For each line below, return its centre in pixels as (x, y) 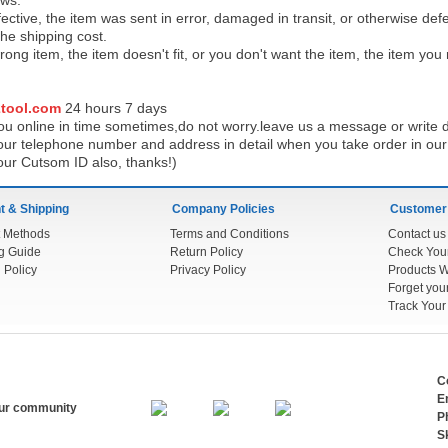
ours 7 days (130, 108)
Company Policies (223, 209)
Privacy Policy (208, 270)
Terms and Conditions (229, 234)
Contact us (417, 234)
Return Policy (206, 252)
